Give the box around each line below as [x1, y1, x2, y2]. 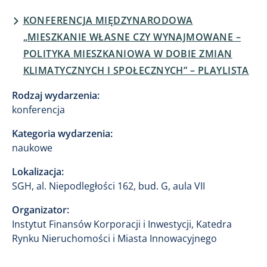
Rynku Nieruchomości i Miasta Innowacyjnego [12, 231, 217, 245]
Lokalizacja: [12, 164, 64, 178]
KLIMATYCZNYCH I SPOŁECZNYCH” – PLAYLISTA [23, 63, 249, 77]
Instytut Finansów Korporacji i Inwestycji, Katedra [12, 217, 232, 231]
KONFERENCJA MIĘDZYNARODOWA [23, 13, 193, 27]
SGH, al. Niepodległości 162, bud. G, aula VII [12, 179, 205, 193]
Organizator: [12, 203, 69, 216]
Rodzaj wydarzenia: [12, 88, 100, 102]
